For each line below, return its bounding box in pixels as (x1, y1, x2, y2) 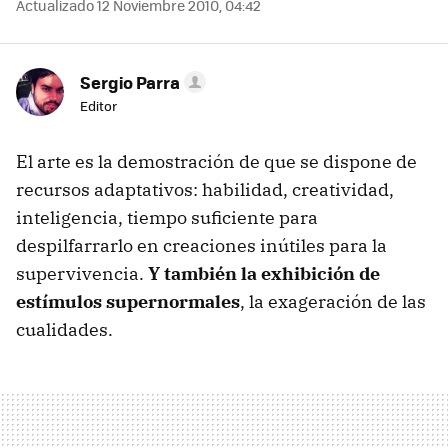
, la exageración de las (240, 290, 426, 313)
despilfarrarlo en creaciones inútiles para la (16, 234, 387, 257)
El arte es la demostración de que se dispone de (16, 150, 417, 173)
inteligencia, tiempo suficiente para (16, 206, 318, 229)
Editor (80, 96, 117, 115)
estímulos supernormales (16, 290, 240, 313)
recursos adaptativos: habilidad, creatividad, (16, 178, 394, 201)
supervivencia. (16, 262, 148, 285)
